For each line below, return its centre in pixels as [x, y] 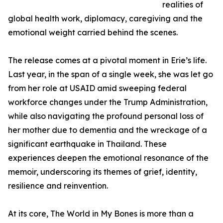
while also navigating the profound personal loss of [106, 116]
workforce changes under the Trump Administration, [108, 102]
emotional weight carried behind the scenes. [93, 33]
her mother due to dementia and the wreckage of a [108, 130]
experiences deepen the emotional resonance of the [108, 158]
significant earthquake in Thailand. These [87, 144]
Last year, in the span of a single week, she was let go [111, 74]
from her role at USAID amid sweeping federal [97, 88]
